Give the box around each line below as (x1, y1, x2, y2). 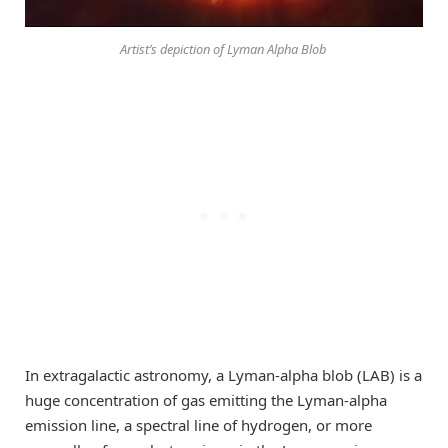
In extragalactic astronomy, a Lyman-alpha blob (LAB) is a (25, 364, 422, 385)
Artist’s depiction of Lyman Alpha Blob (119, 39, 329, 58)
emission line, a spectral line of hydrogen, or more (25, 414, 372, 435)
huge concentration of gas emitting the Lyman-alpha (25, 389, 387, 410)
